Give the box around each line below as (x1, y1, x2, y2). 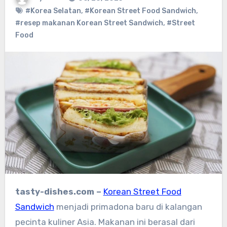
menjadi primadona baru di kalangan (54, 202, 202, 212)
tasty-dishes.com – (19, 186, 101, 197)
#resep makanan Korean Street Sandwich (15, 19, 163, 28)
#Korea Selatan (25, 7, 81, 16)
